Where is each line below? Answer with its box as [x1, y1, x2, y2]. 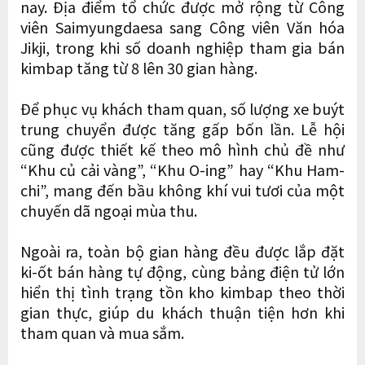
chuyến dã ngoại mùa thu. [20, 199, 197, 221]
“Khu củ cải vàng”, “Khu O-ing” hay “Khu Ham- [20, 158, 345, 180]
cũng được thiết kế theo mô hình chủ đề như [20, 138, 345, 160]
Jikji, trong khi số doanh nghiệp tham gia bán [20, 36, 345, 58]
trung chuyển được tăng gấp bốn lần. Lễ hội [20, 117, 345, 139]
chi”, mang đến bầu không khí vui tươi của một [20, 178, 345, 200]
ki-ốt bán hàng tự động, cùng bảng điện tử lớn [20, 260, 345, 282]
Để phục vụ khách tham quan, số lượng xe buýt [20, 97, 345, 119]
